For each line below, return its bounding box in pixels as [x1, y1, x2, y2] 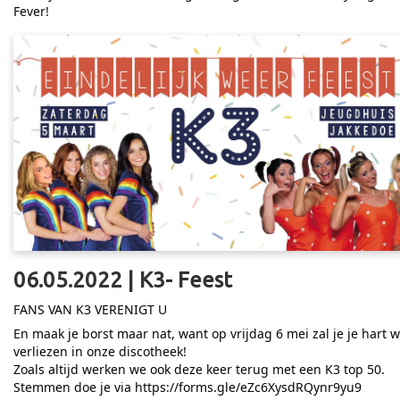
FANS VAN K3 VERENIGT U [13, 301, 167, 319]
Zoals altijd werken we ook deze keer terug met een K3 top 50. [13, 361, 385, 379]
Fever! [13, 2, 49, 20]
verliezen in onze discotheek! [13, 343, 187, 361]
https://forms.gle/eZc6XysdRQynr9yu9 [135, 379, 362, 396]
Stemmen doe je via [13, 379, 135, 396]
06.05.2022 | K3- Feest [13, 268, 232, 293]
